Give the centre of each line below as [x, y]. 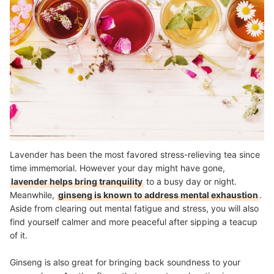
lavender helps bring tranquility [77, 181]
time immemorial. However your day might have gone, [117, 168]
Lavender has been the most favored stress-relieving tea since [135, 154]
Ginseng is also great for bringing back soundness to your [125, 262]
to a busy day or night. [190, 181]
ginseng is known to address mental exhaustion [158, 194]
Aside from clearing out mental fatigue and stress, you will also [134, 208]
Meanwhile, [33, 194]
